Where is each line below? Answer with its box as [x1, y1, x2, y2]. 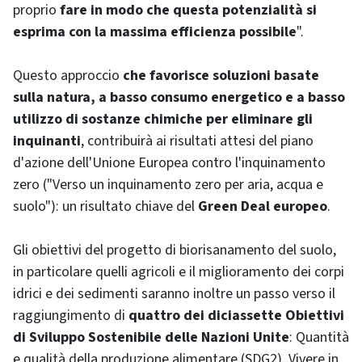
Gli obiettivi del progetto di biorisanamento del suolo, [13, 240, 336, 260]
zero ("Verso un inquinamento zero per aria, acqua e [13, 175, 323, 195]
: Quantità [289, 327, 349, 347]
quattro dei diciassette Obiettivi [128, 305, 344, 326]
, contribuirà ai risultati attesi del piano [81, 131, 314, 151]
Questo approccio [13, 65, 123, 86]
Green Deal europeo [198, 196, 327, 217]
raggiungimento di [13, 305, 128, 326]
